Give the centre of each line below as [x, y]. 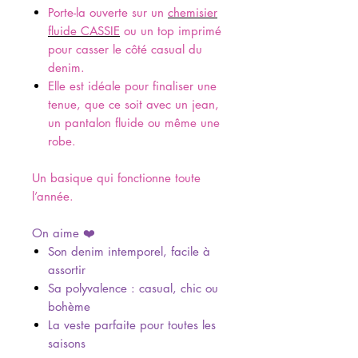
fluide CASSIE [84, 31]
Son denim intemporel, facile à [129, 252]
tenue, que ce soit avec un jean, [133, 105]
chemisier [193, 13]
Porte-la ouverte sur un [108, 13]
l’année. [53, 197]
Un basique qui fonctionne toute [116, 178]
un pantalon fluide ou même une [134, 123]
